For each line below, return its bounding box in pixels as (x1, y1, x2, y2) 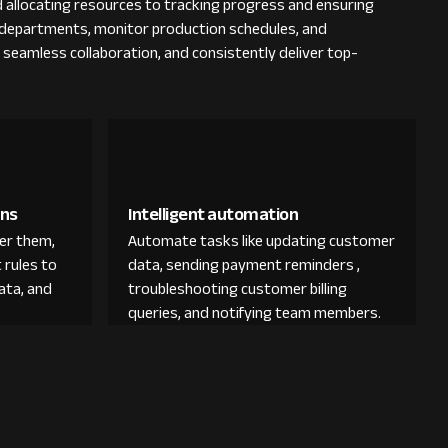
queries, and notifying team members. (128, 298, 381, 328)
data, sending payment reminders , (128, 250, 360, 280)
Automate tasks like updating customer (128, 226, 395, 256)
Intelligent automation (128, 197, 299, 231)
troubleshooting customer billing (128, 274, 347, 304)
